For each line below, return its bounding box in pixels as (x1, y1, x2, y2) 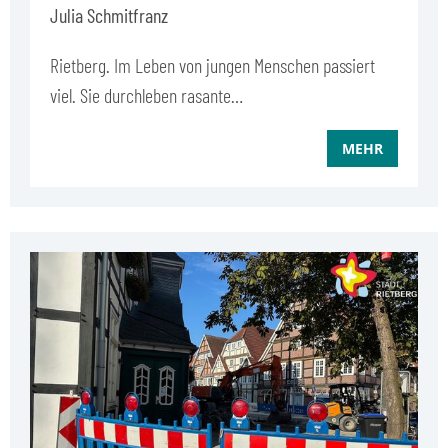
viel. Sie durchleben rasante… (50, 82, 243, 107)
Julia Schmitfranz (50, 2, 168, 27)
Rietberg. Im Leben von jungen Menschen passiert (50, 52, 375, 77)
